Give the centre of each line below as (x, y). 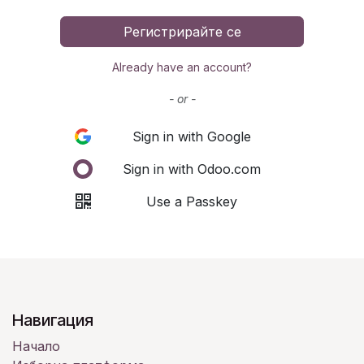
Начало (36, 346)
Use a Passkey (192, 201)
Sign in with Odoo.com (192, 169)
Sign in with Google (192, 136)
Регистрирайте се (182, 31)
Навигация (53, 320)
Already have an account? (182, 67)
